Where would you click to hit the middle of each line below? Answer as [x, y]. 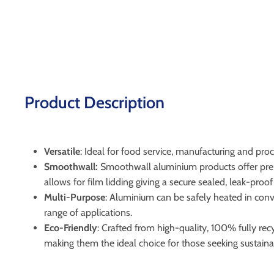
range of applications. [88, 213]
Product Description [94, 103]
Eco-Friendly [71, 228]
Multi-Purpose [75, 198]
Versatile [62, 152]
